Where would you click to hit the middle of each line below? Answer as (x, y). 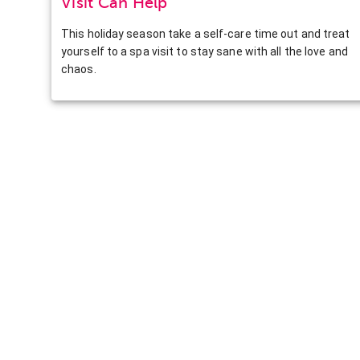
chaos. (79, 69)
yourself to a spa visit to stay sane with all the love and (205, 51)
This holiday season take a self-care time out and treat (206, 33)
